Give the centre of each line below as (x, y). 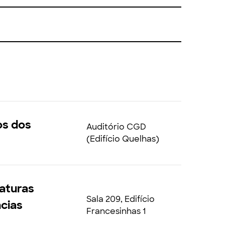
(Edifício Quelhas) (123, 139)
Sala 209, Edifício (120, 199)
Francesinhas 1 (116, 211)
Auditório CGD (116, 127)
